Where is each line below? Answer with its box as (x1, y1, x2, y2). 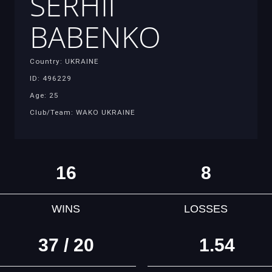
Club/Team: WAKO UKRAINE (30, 107, 135, 117)
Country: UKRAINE (30, 56, 99, 66)
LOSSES (184, 203, 228, 216)
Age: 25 (30, 90, 59, 100)
